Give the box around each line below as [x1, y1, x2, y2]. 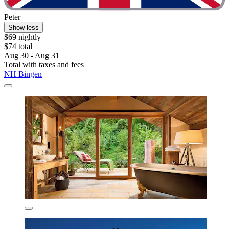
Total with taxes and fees [4, 60, 84, 70]
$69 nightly [4, 33, 41, 42]
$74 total [4, 42, 32, 51]
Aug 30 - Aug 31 [4, 51, 59, 60]
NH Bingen [4, 70, 42, 79]
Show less [8, 24, 39, 32]
